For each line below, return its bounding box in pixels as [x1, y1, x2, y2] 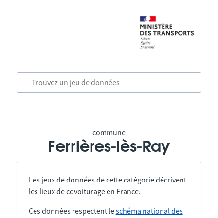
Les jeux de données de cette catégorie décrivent [28, 175, 186, 184]
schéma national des [115, 206, 183, 216]
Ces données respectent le [28, 206, 116, 216]
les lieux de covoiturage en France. [28, 186, 141, 196]
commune [92, 127, 126, 137]
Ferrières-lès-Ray [48, 139, 170, 155]
